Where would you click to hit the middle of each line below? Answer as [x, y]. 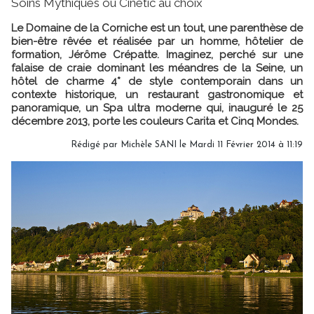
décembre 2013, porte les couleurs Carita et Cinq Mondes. [155, 121]
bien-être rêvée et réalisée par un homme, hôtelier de [157, 41]
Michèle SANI [149, 144]
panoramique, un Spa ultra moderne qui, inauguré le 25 [157, 108]
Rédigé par [96, 144]
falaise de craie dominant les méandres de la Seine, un [157, 68]
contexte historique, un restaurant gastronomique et [157, 94]
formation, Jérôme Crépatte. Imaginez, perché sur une [157, 54]
